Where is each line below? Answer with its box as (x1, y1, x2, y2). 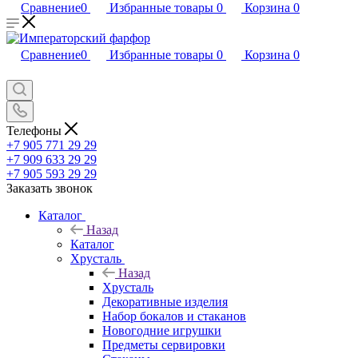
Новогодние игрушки (102, 323, 221, 337)
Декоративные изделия (102, 294, 228, 308)
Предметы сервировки (102, 337, 225, 352)
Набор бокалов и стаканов (102, 308, 246, 323)
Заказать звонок (6, 181, 93, 195)
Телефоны (6, 123, 65, 137)
